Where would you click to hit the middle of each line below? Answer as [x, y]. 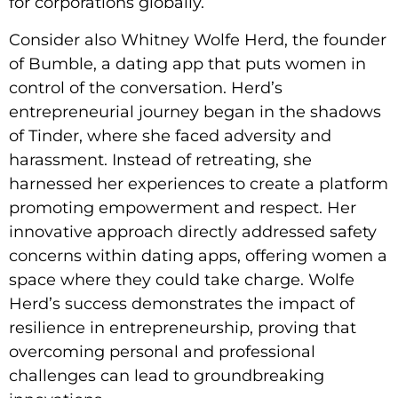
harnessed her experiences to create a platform [199, 183]
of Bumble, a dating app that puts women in [187, 64]
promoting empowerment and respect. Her [183, 207]
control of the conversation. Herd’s [146, 88]
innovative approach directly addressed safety [193, 231]
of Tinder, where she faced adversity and [170, 135]
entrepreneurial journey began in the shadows [195, 111]
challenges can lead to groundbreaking [167, 375]
